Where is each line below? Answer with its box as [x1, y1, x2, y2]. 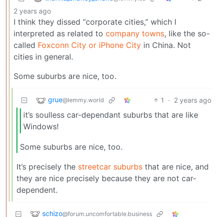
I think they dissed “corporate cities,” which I [14, 17, 176, 27]
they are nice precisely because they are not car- [16, 173, 196, 184]
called [14, 40, 38, 50]
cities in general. [14, 52, 73, 62]
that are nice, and [142, 162, 209, 172]
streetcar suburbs [78, 162, 142, 172]
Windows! [23, 122, 59, 132]
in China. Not [141, 40, 191, 50]
